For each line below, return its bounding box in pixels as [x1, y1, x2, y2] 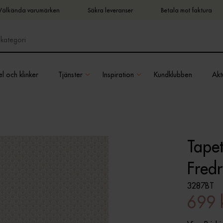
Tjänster [58, 70, 83, 79]
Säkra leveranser [87, 6, 133, 14]
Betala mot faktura [160, 6, 212, 14]
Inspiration [103, 70, 134, 79]
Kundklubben [154, 70, 192, 79]
